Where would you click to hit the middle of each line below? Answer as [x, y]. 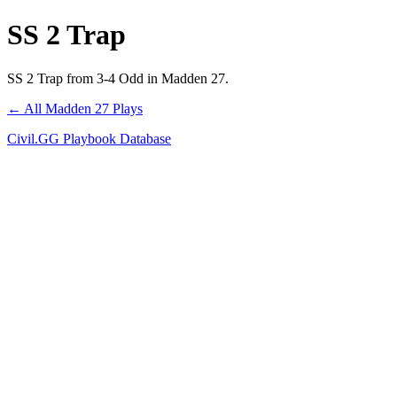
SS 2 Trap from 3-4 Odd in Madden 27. [118, 78]
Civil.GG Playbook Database [89, 138]
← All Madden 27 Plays [75, 108]
